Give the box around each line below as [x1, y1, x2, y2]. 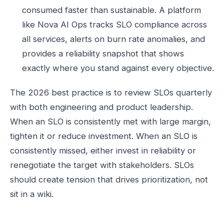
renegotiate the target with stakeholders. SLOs [10, 160, 194, 170]
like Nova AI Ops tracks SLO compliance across [22, 19, 207, 29]
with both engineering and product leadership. [10, 102, 193, 112]
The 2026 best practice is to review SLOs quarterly [10, 87, 212, 97]
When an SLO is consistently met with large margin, [10, 116, 211, 126]
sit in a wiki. [10, 189, 53, 199]
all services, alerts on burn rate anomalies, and [22, 34, 205, 44]
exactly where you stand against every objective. [22, 63, 214, 73]
